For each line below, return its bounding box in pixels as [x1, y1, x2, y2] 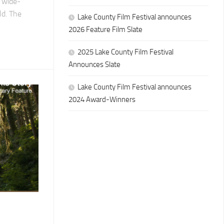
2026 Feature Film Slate [68, 25, 142, 34]
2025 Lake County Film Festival [77, 47, 173, 56]
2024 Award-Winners [68, 95, 135, 104]
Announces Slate [68, 60, 120, 69]
